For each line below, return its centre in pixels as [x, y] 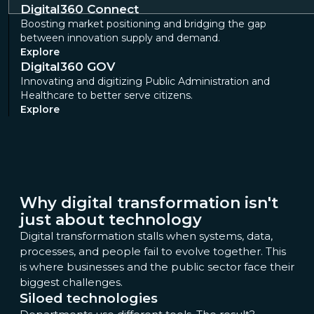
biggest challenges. [71, 282]
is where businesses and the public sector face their [157, 267]
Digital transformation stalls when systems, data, [146, 236]
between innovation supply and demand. [121, 38]
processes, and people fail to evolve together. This [153, 251]
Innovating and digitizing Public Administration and [145, 81]
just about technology [111, 220]
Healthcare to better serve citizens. [106, 95]
